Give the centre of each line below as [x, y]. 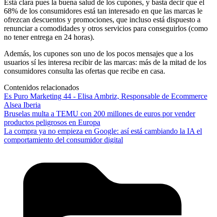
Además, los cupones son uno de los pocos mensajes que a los [99, 53]
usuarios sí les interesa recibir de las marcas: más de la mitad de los [105, 62]
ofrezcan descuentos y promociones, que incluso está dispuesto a [102, 19]
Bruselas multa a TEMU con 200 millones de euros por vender [100, 113]
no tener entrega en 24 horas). [49, 37]
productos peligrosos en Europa [52, 122]
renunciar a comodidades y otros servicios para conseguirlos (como [106, 28]
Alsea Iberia [22, 105]
